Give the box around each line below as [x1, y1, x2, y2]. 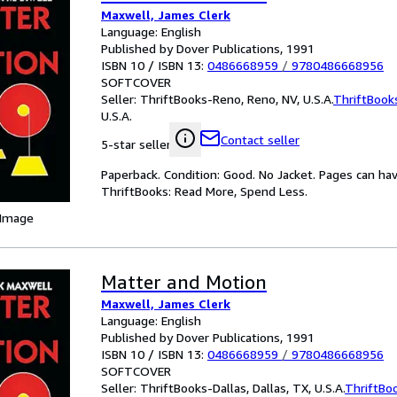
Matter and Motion [101, 271, 267, 293]
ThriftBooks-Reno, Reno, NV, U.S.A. [140, 91, 333, 106]
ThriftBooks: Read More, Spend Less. [101, 183, 307, 198]
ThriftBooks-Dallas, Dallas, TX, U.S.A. [140, 380, 345, 395]
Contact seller [221, 132, 300, 147]
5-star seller [101, 136, 171, 152]
